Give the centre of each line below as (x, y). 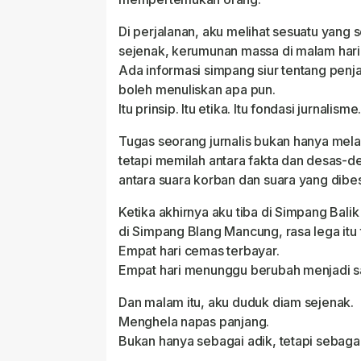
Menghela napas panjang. (194, 322)
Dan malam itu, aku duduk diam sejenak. (237, 303)
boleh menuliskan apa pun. (197, 90)
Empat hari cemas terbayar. (199, 251)
